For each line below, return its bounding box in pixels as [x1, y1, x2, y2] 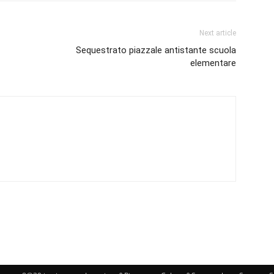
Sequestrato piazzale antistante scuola [76, 45, 236, 56]
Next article [199, 29, 236, 37]
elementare [190, 57, 236, 68]
